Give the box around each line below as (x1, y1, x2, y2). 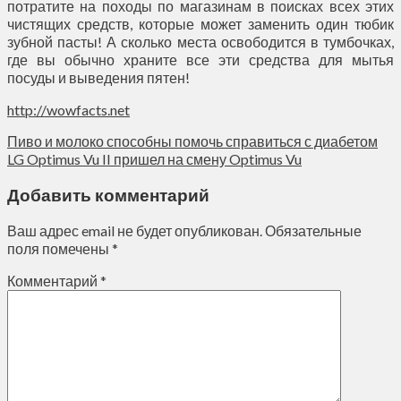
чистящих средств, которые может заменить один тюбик (7, 14, 394, 32)
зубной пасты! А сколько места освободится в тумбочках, (7, 32, 394, 50)
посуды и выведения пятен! (7, 68, 190, 86)
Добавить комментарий (7, 184, 209, 205)
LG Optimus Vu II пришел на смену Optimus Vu (7, 149, 302, 167)
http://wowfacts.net (7, 100, 130, 118)
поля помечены (7, 240, 112, 258)
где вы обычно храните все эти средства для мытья (7, 50, 394, 68)
